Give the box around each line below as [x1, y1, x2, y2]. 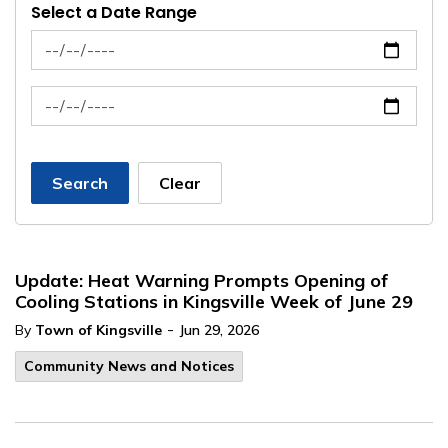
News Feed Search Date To [30, 87, 231, 107]
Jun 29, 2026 [179, 321, 259, 339]
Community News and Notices [24, 357, 234, 375]
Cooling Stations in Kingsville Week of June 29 [15, 290, 413, 313]
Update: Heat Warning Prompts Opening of [15, 269, 388, 292]
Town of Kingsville [35, 321, 162, 339]
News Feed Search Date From [30, 31, 249, 51]
